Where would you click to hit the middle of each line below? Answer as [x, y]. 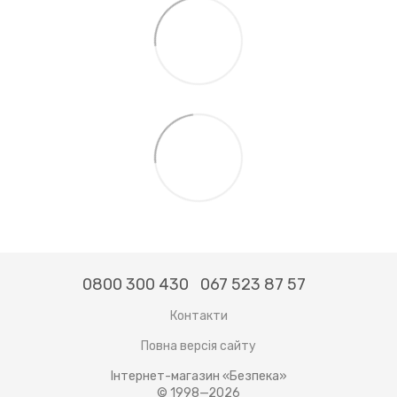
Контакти [198, 315]
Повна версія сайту [198, 346]
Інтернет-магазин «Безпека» [198, 376]
